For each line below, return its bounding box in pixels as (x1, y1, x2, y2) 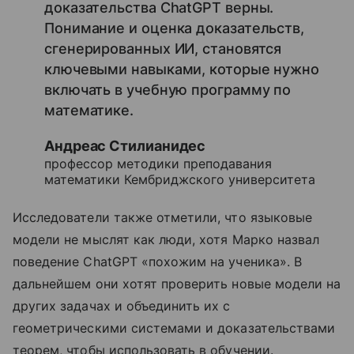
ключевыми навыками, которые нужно (44, 60, 320, 77)
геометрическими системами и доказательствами (13, 319, 336, 336)
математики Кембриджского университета (44, 171, 315, 187)
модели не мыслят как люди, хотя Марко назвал (13, 231, 320, 247)
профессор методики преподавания (44, 155, 272, 171)
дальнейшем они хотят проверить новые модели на (13, 275, 341, 292)
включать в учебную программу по (44, 81, 292, 98)
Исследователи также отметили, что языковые (13, 209, 313, 225)
